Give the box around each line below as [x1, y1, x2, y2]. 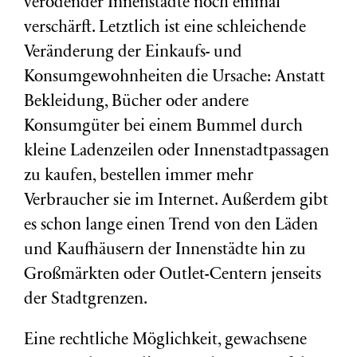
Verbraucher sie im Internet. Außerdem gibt [24, 193, 328, 210]
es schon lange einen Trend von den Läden [24, 218, 318, 234]
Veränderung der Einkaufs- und [24, 45, 242, 61]
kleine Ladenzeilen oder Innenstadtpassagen [24, 143, 329, 160]
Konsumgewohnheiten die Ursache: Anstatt [24, 69, 325, 86]
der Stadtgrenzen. [24, 292, 147, 308]
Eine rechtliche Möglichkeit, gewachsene [24, 332, 307, 349]
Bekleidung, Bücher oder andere [24, 94, 249, 111]
